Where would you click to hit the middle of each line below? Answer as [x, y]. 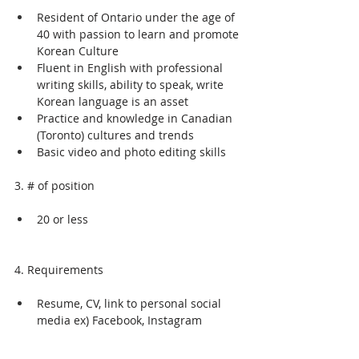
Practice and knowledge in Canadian [136, 118]
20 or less [63, 219]
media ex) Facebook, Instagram [119, 320]
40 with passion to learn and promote [139, 34]
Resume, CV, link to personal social [131, 303]
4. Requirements [59, 270]
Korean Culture [78, 51]
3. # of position [54, 186]
